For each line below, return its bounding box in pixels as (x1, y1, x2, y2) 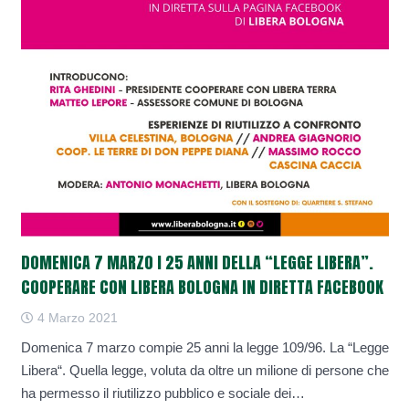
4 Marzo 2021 (33, 310, 118, 325)
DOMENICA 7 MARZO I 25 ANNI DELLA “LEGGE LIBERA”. (20, 250, 373, 276)
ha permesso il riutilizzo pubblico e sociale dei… (20, 385, 305, 402)
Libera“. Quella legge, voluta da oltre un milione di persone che (20, 362, 389, 379)
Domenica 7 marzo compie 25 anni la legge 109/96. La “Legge (20, 340, 389, 356)
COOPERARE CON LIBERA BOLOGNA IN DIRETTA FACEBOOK (20, 275, 383, 300)
